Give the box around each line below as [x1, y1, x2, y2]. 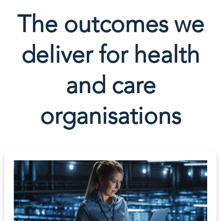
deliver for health [21, 45, 200, 69]
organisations [40, 106, 181, 130]
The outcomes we [17, 14, 204, 38]
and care [65, 75, 156, 99]
